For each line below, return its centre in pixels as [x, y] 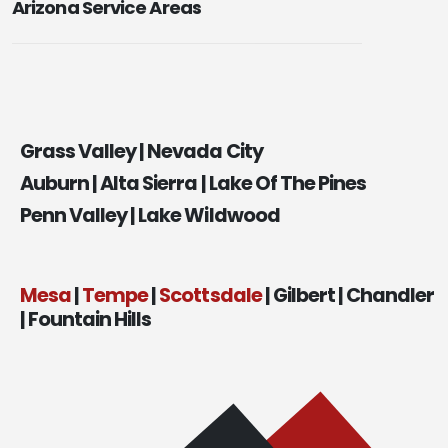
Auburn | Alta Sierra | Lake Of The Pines [193, 183]
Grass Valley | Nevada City [141, 151]
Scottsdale [210, 295]
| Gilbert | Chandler [348, 295]
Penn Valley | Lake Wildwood [150, 215]
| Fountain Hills [86, 319]
